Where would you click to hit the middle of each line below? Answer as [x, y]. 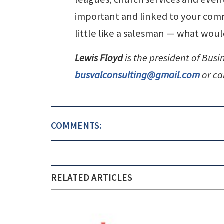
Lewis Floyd [99, 58]
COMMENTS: [76, 125]
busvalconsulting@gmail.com [137, 75]
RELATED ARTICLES [92, 177]
